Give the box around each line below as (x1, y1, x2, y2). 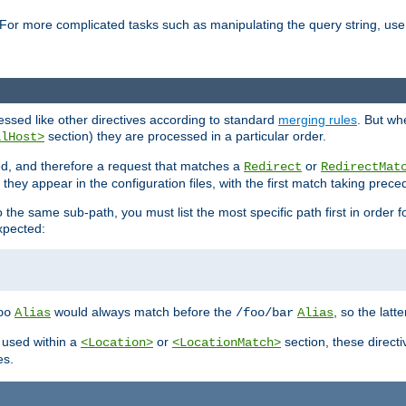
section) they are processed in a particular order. (44, 128, 326, 143)
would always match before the (51, 304, 236, 319)
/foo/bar (236, 304, 294, 320)
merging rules (278, 111, 357, 127)
